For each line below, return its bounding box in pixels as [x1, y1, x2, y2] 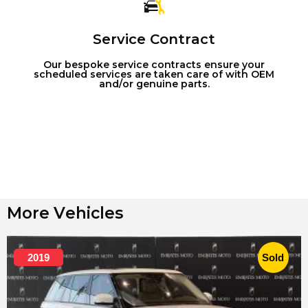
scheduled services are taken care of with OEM [34, 68, 274, 81]
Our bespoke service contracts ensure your [43, 58, 265, 71]
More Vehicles [7, 203, 123, 223]
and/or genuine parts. [98, 78, 210, 91]
